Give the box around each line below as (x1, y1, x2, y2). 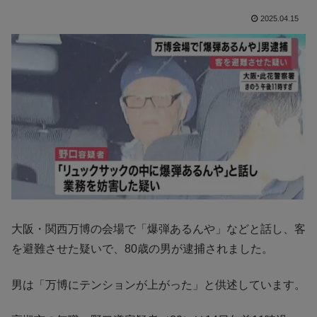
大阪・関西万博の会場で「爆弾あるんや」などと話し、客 (11, 223, 306, 236)
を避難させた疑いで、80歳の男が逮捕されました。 (11, 243, 273, 255)
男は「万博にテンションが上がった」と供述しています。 (11, 278, 306, 291)
